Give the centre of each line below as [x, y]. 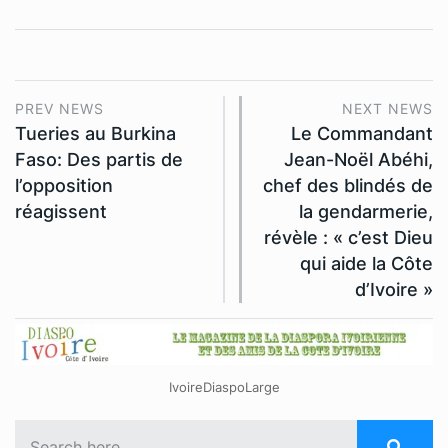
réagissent [61, 211]
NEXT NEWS [387, 108]
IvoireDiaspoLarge [224, 387]
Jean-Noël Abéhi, [358, 159]
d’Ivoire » [394, 289]
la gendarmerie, [366, 211]
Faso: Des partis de [99, 159]
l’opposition [64, 185]
